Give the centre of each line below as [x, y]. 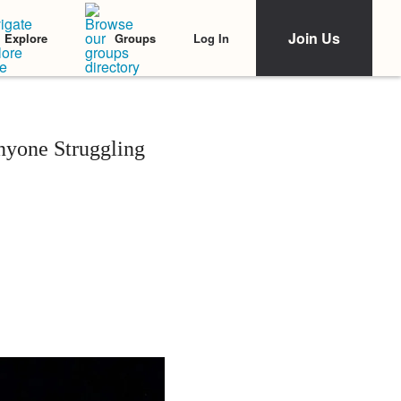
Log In [211, 38]
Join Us [314, 38]
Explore [26, 38]
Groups [135, 38]
